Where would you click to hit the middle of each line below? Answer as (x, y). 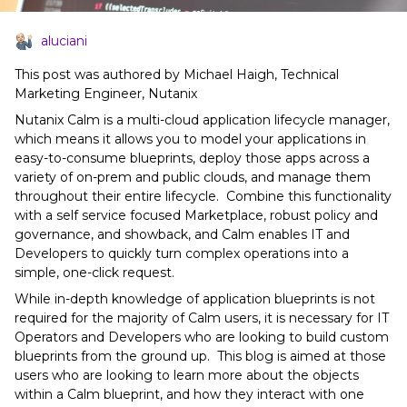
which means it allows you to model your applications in (190, 139)
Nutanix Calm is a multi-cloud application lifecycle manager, (202, 120)
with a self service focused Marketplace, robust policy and (196, 216)
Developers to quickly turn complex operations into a (182, 254)
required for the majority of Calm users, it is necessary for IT (202, 318)
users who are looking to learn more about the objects (187, 376)
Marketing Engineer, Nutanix (106, 94)
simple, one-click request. (94, 273)
